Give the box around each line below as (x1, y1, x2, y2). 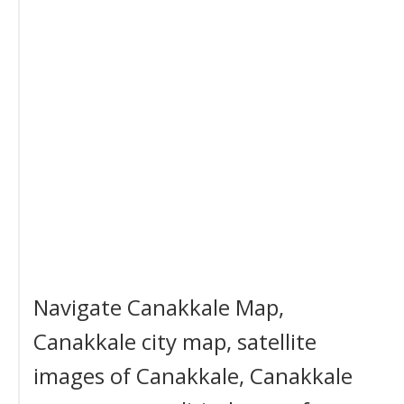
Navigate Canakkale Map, (33, 292, 284, 322)
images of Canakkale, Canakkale (33, 361, 353, 390)
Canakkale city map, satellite (33, 326, 317, 356)
